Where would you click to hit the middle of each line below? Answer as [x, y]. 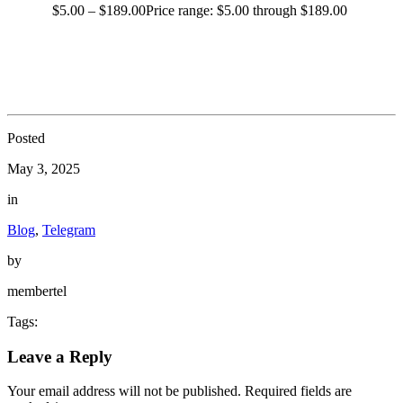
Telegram [69, 229]
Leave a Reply [60, 356]
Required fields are [298, 391]
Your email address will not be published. [124, 391]
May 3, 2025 [44, 168]
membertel [37, 291]
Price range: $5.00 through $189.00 [246, 11]
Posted [26, 138]
